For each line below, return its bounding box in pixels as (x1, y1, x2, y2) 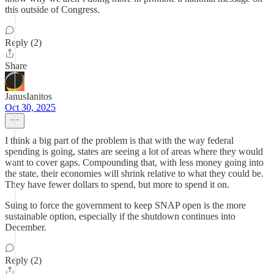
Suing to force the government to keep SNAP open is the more (5, 200, 246, 210)
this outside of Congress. (5, 4, 100, 15)
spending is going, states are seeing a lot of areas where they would (5, 146, 263, 157)
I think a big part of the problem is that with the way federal (5, 135, 234, 146)
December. (5, 222, 46, 232)
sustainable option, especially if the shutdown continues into (5, 211, 235, 221)
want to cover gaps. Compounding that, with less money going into (5, 157, 264, 168)
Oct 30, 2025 (5, 102, 56, 113)
